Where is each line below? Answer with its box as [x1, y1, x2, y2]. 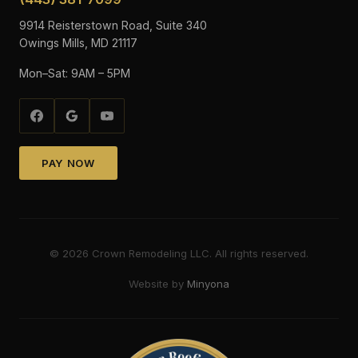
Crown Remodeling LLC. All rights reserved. [89, 247, 308, 260]
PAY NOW [42, 157, 95, 169]
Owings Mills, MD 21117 [19, 36, 137, 50]
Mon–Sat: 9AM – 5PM [19, 66, 130, 80]
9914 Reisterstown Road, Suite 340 [19, 18, 207, 32]
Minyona [187, 277, 229, 290]
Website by [129, 277, 187, 290]
